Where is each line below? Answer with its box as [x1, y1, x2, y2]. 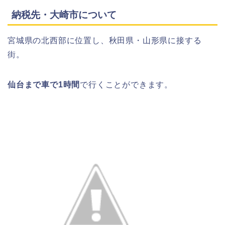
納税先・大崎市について [12, 10, 117, 21]
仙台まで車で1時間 [8, 80, 80, 89]
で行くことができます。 [80, 80, 175, 89]
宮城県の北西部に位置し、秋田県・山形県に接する [8, 36, 202, 45]
